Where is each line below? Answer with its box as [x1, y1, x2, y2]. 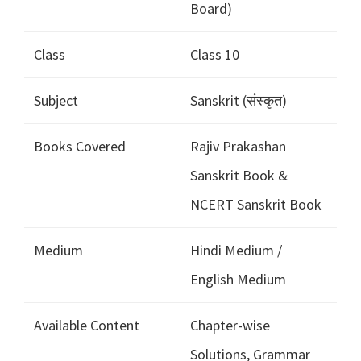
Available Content [34, 316, 139, 335]
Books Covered [34, 137, 126, 156]
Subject [34, 91, 78, 110]
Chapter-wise [190, 316, 270, 335]
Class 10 [190, 45, 239, 64]
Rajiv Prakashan [190, 137, 286, 156]
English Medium [190, 270, 286, 289]
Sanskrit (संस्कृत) [190, 91, 287, 110]
